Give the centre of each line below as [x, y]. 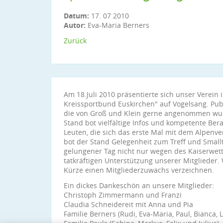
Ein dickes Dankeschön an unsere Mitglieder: [139, 185]
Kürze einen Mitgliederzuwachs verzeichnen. [140, 170]
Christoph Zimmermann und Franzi [123, 195]
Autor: [75, 25]
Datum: [77, 16]
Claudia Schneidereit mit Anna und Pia [128, 204]
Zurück [75, 41]
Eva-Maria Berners [117, 25]
